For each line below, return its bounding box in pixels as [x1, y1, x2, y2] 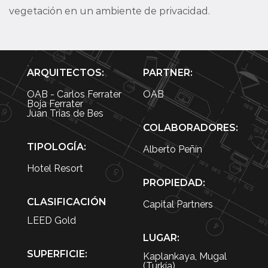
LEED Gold [27, 215, 76, 226]
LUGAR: [143, 232, 179, 243]
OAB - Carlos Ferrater [27, 89, 121, 100]
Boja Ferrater [27, 98, 83, 109]
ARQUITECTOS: [27, 67, 104, 78]
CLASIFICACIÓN [27, 196, 106, 208]
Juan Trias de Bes [27, 108, 103, 119]
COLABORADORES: [143, 122, 238, 133]
